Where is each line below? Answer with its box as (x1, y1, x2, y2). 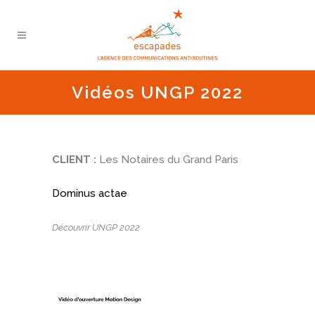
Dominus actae (52, 187, 127, 200)
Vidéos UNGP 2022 (72, 82, 243, 103)
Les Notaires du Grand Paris (96, 153, 238, 166)
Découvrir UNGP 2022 (52, 222, 140, 233)
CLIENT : (52, 153, 96, 166)
